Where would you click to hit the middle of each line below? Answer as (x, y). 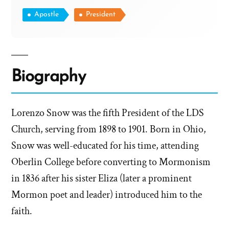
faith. (22, 211)
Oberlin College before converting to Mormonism (111, 162)
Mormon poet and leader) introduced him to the (107, 195)
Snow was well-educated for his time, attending (105, 146)
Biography (49, 77)
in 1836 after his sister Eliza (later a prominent (101, 179)
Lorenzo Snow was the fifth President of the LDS (108, 113)
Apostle (47, 15)
